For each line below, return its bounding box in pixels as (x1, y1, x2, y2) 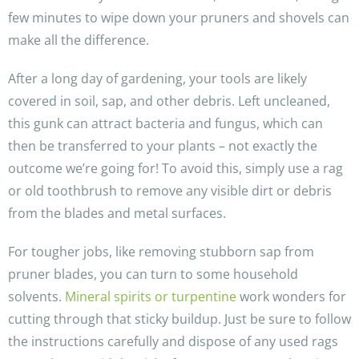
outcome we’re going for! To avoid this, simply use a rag (8, 159, 343, 178)
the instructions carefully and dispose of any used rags (8, 333, 338, 351)
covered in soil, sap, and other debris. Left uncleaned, (8, 92, 330, 111)
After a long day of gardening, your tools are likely (8, 70, 307, 88)
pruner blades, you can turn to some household (8, 265, 298, 284)
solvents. (8, 288, 65, 306)
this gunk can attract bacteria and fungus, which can (8, 115, 323, 133)
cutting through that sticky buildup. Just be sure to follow (8, 310, 351, 329)
